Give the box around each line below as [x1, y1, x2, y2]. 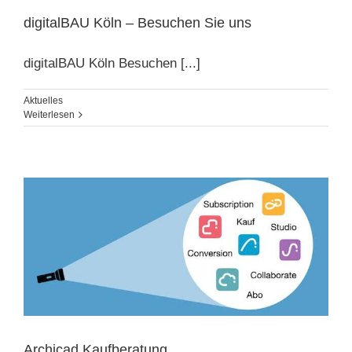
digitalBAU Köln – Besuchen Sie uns [24, 14, 251, 31]
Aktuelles [24, 94, 63, 106]
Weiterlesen [24, 108, 75, 120]
